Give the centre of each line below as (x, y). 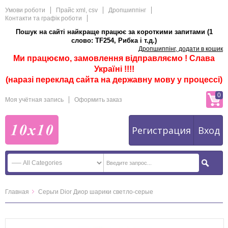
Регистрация (161, 130)
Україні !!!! (114, 69)
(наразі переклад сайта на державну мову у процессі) (114, 80)
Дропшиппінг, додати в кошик (181, 49)
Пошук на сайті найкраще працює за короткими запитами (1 (114, 32)
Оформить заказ (98, 100)
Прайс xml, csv (77, 10)
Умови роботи (25, 10)
